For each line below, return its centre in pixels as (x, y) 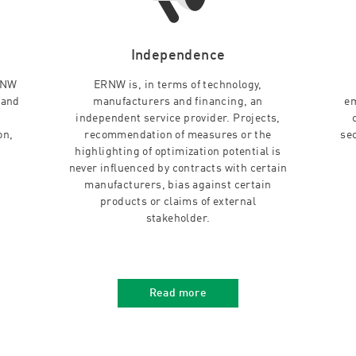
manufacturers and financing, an (178, 102)
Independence (178, 56)
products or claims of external (178, 202)
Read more (178, 293)
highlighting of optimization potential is (178, 152)
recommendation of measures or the (178, 135)
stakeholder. (178, 219)
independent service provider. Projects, (178, 118)
